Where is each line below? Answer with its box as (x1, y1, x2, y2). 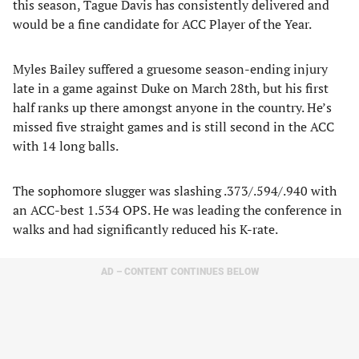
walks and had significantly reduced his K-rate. (13, 220, 280, 238)
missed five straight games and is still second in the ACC (13, 118, 334, 135)
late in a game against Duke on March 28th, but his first (13, 79, 329, 97)
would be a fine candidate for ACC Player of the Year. (13, 15, 312, 33)
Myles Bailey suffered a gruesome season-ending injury (13, 60, 328, 78)
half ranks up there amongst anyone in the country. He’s (13, 99, 332, 116)
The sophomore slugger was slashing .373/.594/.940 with (13, 182, 337, 200)
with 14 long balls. (13, 137, 119, 155)
